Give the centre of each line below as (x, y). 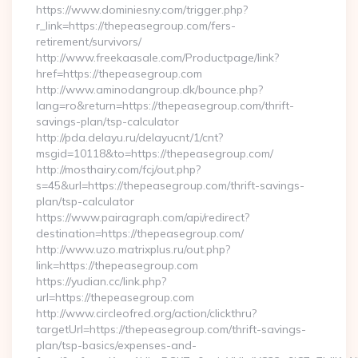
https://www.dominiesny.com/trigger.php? (142, 10)
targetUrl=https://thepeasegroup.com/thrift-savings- (171, 329)
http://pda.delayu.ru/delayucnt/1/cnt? (129, 137)
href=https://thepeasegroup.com (119, 74)
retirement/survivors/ (89, 42)
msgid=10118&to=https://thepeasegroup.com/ (155, 153)
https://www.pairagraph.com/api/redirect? (143, 217)
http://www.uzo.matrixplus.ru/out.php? (133, 249)
